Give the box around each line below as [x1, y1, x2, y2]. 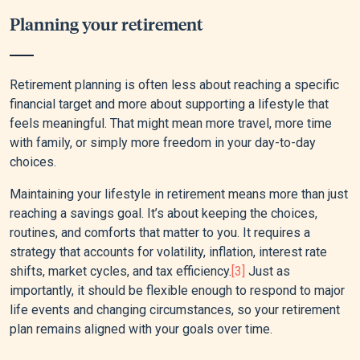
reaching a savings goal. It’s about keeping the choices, [10, 206, 317, 222]
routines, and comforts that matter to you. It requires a [10, 225, 310, 241]
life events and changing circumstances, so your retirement [10, 302, 340, 318]
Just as [245, 264, 290, 280]
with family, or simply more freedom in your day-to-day [10, 135, 316, 151]
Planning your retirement [10, 12, 203, 35]
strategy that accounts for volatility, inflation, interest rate [10, 244, 327, 260]
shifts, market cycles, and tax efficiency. [10, 264, 231, 280]
